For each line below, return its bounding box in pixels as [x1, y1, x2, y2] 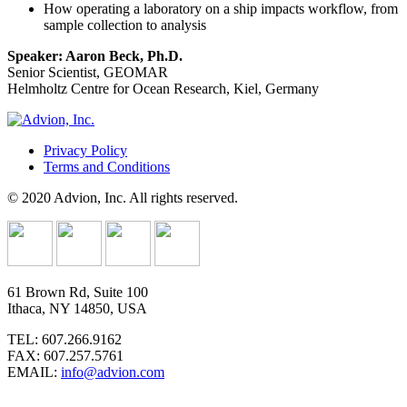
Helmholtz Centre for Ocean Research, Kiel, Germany [7, 80, 319, 96]
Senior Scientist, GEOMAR [7, 64, 168, 80]
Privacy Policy [44, 142, 127, 158]
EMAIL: [7, 363, 61, 380]
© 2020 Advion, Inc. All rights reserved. [7, 189, 238, 205]
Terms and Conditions [44, 158, 170, 174]
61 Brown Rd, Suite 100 [7, 283, 148, 300]
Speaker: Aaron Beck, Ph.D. [7, 47, 183, 64]
